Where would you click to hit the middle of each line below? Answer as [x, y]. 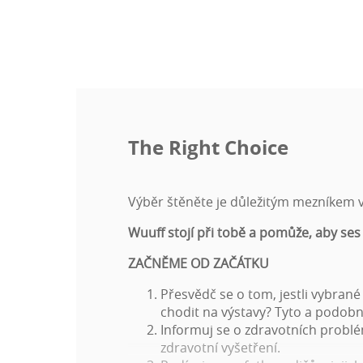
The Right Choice [208, 147]
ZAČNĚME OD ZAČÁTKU [199, 264]
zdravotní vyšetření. [220, 348]
